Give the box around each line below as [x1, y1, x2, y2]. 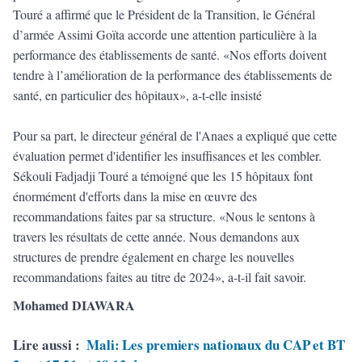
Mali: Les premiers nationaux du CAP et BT [86, 334, 345, 355]
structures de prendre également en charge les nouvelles [13, 247, 294, 265]
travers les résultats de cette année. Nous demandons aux [13, 227, 300, 245]
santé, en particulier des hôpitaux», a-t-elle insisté [13, 86, 266, 103]
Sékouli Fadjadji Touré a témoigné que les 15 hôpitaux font [13, 166, 313, 184]
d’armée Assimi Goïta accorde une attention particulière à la [13, 25, 317, 43]
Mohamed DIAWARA [13, 295, 135, 314]
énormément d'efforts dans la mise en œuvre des [13, 187, 257, 204]
